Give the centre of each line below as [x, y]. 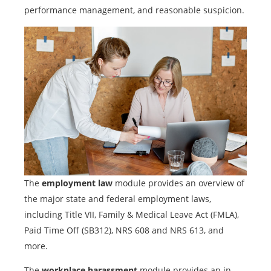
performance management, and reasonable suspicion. [134, 10]
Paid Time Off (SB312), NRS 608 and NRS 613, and [124, 230]
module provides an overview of [178, 183]
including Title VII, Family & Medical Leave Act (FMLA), [132, 214]
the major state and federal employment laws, [118, 198]
